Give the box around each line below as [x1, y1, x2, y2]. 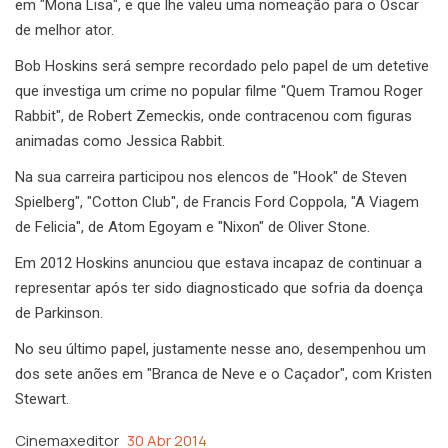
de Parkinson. [15, 304, 103, 323]
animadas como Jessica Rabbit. [15, 132, 225, 151]
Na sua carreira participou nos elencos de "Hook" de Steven [15, 168, 407, 187]
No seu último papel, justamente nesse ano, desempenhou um [15, 340, 426, 359]
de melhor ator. [15, 21, 114, 40]
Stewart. [15, 390, 69, 409]
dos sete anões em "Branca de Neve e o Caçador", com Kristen [15, 365, 432, 384]
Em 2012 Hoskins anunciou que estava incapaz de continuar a [15, 254, 422, 273]
